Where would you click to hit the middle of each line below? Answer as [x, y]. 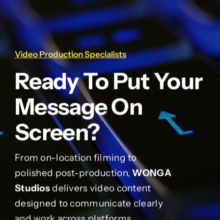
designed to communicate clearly [89, 203]
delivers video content [100, 188]
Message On [79, 107]
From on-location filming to [76, 158]
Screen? [57, 132]
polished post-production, [73, 173]
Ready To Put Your [109, 81]
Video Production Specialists [70, 54]
